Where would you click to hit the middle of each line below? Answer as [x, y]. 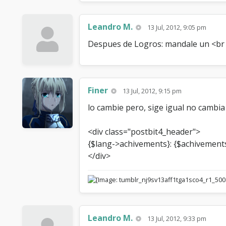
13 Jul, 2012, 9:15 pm [152, 91]
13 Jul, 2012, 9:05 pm [177, 27]
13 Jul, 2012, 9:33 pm [177, 219]
